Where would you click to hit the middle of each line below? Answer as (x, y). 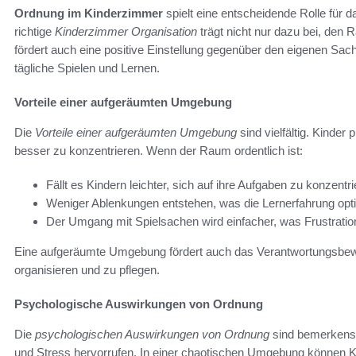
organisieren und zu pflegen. (87, 270)
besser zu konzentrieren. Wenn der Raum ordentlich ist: (159, 151)
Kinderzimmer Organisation (126, 32)
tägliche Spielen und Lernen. (87, 68)
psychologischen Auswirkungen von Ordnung (152, 335)
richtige (35, 32)
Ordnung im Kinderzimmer (89, 14)
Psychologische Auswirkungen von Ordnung (139, 304)
